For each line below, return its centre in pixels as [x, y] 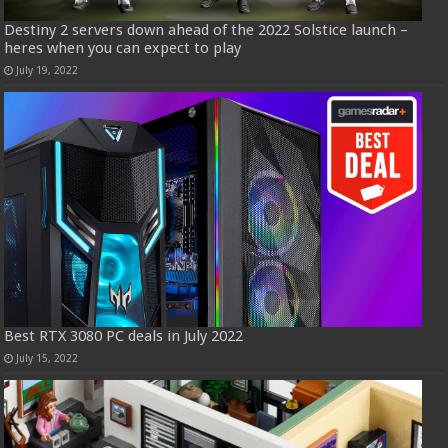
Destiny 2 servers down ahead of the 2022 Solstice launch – [206, 30]
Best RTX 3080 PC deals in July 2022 [124, 336]
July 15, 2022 [47, 358]
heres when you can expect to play [123, 48]
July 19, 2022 [47, 70]
